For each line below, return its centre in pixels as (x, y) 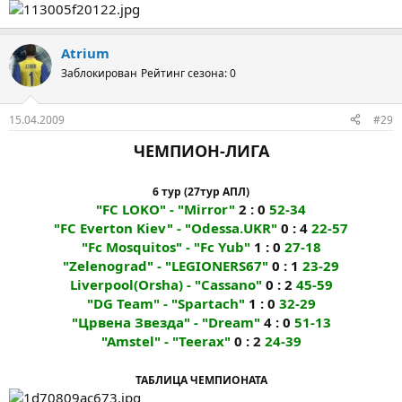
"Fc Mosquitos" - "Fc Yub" (166, 246)
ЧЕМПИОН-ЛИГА (201, 150)
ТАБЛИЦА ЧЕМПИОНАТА (201, 380)
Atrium (85, 53)
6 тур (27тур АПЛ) (201, 191)
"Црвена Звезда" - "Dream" (166, 322)
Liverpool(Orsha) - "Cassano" (166, 284)
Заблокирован (99, 73)
